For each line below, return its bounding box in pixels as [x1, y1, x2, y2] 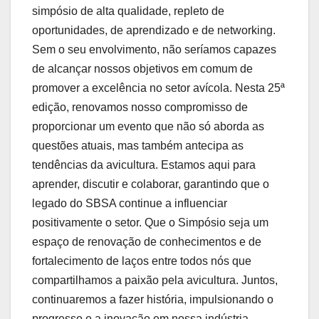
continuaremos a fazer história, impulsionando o [32, 293, 273, 306]
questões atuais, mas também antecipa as [32, 140, 244, 152]
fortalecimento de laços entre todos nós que [32, 255, 251, 268]
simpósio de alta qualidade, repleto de [32, 5, 224, 18]
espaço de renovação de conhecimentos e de [32, 236, 261, 249]
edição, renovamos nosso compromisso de [32, 101, 248, 114]
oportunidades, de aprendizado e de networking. [32, 24, 276, 37]
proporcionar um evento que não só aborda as [32, 120, 264, 133]
